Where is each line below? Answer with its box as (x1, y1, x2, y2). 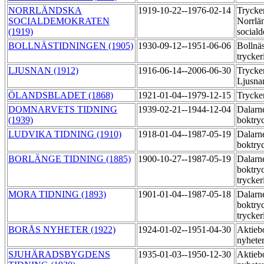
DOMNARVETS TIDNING (8, 104, 117, 115)
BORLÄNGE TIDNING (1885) (8, 154, 131, 164)
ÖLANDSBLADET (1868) (8, 90, 113, 101)
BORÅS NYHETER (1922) (8, 225, 115, 235)
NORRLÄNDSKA (8, 5, 82, 16)
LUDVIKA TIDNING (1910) (8, 129, 121, 140)
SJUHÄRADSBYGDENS (8, 249, 110, 260)
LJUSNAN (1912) (8, 65, 78, 76)
